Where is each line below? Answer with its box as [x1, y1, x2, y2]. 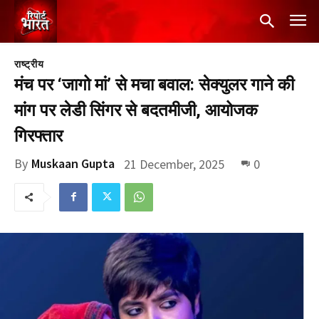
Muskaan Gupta [31, 155, 115, 172]
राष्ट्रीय [14, 58, 44, 70]
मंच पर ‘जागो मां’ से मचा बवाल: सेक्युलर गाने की [14, 75, 294, 95]
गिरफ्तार [14, 126, 63, 146]
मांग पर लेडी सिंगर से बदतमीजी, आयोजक [14, 100, 258, 120]
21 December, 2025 [124, 155, 224, 172]
